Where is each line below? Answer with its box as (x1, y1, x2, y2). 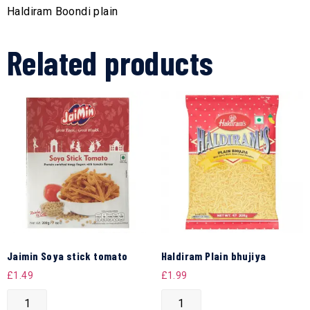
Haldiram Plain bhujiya (161, 249, 266, 263)
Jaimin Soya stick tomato (7, 249, 128, 263)
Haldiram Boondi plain (7, 4, 118, 18)
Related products (7, 42, 214, 82)
